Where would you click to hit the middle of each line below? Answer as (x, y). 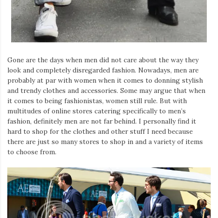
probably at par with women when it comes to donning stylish (105, 81)
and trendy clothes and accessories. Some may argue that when (106, 91)
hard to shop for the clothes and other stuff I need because (100, 132)
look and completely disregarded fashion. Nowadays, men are (103, 70)
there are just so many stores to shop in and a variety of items (105, 142)
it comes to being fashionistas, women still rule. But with (97, 101)
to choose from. (32, 152)
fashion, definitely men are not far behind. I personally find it (102, 121)
